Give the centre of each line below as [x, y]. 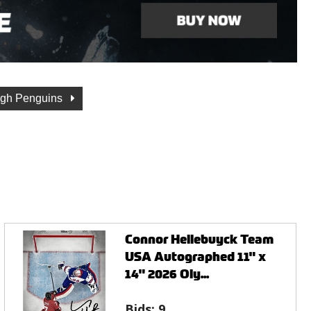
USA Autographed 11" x [196, 256]
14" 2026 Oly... [167, 274]
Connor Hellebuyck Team [200, 239]
